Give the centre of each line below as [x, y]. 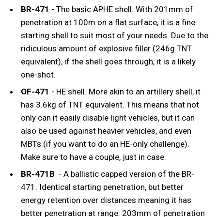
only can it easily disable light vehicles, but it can [108, 117]
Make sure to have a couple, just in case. [94, 157]
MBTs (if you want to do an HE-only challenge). [105, 144]
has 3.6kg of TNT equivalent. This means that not [110, 104]
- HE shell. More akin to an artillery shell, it [126, 91]
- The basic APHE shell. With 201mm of [122, 9]
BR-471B [39, 174]
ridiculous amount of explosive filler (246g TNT [107, 48]
